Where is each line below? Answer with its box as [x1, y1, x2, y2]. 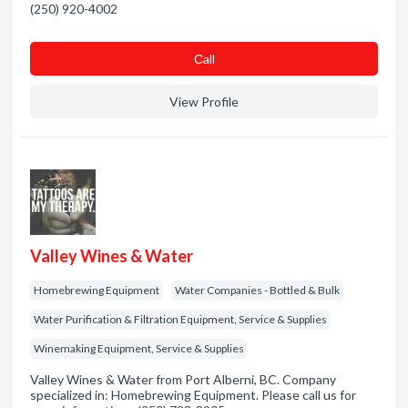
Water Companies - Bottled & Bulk [175, 283, 340, 297]
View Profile [169, 94, 239, 109]
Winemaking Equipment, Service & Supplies [34, 342, 244, 355]
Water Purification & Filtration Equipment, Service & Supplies [34, 312, 327, 326]
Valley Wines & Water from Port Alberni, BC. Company [30, 372, 336, 387]
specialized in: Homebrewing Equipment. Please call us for [30, 387, 356, 403]
